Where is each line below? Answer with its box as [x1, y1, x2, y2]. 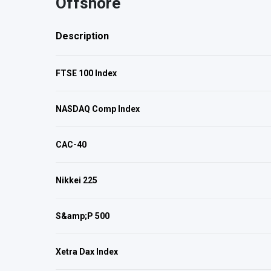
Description [56, 30, 109, 42]
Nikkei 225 [56, 175, 97, 185]
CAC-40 [56, 140, 87, 149]
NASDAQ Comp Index [56, 104, 140, 114]
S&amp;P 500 [56, 211, 109, 221]
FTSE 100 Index [56, 68, 117, 78]
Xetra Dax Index [56, 247, 118, 256]
